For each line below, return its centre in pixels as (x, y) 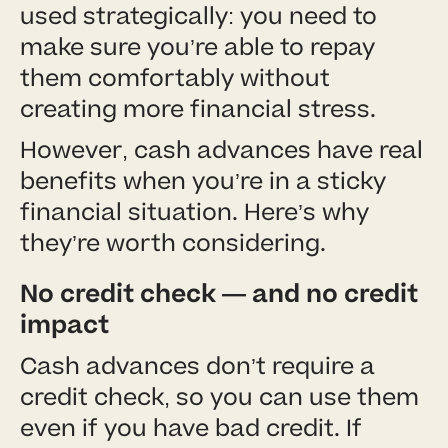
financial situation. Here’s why (194, 212)
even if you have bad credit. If (191, 428)
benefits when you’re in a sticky (203, 181)
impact (64, 325)
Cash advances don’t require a (197, 366)
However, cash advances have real (221, 150)
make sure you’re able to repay (197, 47)
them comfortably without (175, 78)
